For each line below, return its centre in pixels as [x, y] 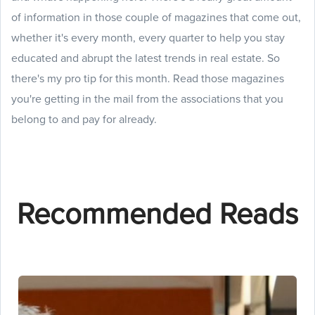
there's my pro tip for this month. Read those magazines [148, 78]
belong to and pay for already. [84, 119]
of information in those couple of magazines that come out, [156, 17]
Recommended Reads [157, 213]
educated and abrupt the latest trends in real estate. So [146, 58]
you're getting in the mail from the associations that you [147, 98]
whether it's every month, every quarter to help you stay [148, 37]
